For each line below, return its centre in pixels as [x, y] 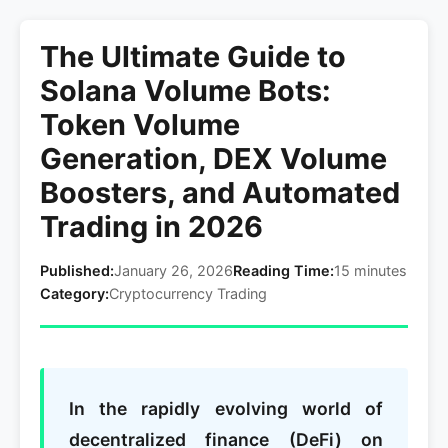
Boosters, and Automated [220, 192]
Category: [74, 293]
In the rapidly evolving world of [226, 408]
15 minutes [370, 270]
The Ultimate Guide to [193, 56]
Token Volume [140, 124]
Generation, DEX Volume [213, 158]
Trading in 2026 [151, 226]
